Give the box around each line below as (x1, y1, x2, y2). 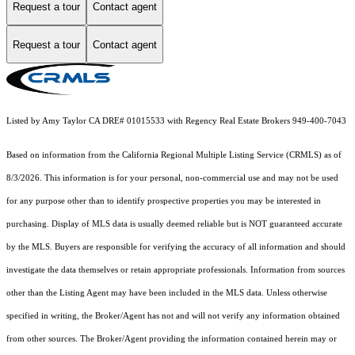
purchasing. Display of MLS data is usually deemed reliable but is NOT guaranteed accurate (6, 219, 342, 229)
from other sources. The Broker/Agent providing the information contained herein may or (6, 334, 337, 344)
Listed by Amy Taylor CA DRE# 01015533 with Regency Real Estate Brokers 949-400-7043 (6, 116, 346, 126)
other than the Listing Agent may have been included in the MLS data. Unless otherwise (6, 288, 327, 298)
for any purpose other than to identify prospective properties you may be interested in (6, 197, 321, 206)
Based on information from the (6, 151, 122, 160)
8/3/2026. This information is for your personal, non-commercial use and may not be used (6, 174, 338, 183)
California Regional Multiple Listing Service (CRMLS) (122, 151, 322, 160)
